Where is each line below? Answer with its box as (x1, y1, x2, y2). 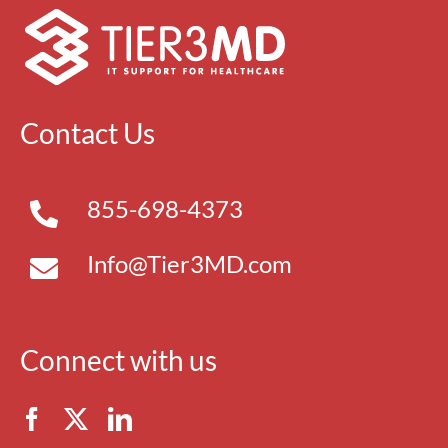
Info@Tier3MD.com (87, 248, 293, 278)
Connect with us (19, 342, 217, 377)
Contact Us (19, 116, 155, 151)
